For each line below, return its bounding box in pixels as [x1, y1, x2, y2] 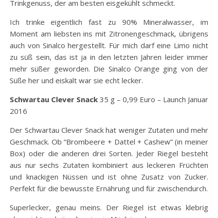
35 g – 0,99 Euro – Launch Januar [98, 94, 208, 105]
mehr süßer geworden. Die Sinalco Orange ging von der [10, 64, 208, 74]
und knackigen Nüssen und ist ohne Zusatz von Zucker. [10, 172, 208, 182]
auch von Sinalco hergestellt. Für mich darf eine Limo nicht [10, 40, 208, 51]
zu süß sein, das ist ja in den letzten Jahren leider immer [10, 52, 208, 62]
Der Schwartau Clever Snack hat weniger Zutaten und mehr [10, 125, 208, 135]
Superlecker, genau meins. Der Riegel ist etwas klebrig [10, 202, 208, 213]
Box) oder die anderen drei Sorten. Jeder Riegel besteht [10, 148, 208, 159]
